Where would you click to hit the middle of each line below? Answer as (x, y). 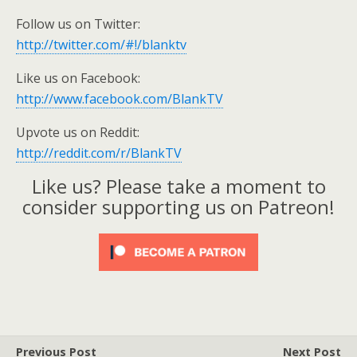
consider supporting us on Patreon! (178, 207)
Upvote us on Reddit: (78, 132)
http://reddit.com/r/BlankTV (99, 153)
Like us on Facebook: (78, 78)
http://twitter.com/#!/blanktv (101, 45)
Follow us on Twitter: (78, 24)
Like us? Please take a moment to (178, 186)
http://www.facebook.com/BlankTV (120, 99)
